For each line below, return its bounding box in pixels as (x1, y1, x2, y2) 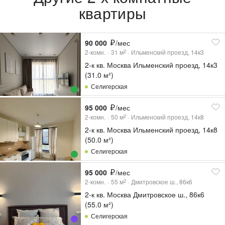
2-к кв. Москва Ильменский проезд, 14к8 (85, 125, 218, 135)
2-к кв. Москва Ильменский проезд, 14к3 (85, 60, 218, 70)
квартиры (78, 2, 147, 24)
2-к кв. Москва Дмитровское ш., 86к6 (85, 189, 205, 200)
